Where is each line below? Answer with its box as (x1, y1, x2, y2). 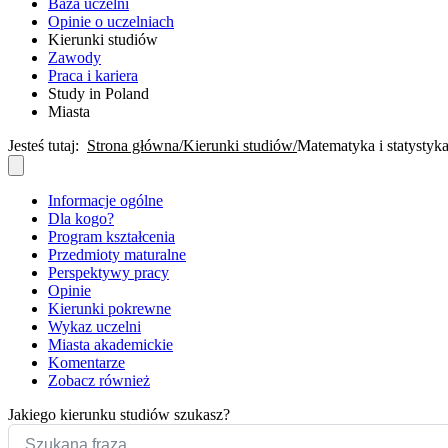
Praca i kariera (48, 66, 138, 84)
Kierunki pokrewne (48, 299, 171, 317)
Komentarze (48, 353, 125, 371)
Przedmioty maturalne (48, 245, 186, 263)
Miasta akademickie (48, 335, 173, 353)
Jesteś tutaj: (8, 136, 83, 154)
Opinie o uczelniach (48, 12, 174, 30)
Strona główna (87, 136, 179, 154)
